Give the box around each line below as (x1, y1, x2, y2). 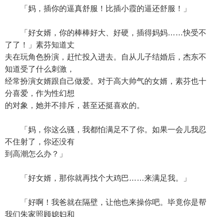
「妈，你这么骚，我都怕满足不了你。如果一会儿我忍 (5, 125, 206, 134)
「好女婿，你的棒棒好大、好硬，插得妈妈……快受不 (5, 29, 206, 37)
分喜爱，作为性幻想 (5, 89, 75, 97)
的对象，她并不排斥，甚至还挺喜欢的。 (5, 101, 144, 109)
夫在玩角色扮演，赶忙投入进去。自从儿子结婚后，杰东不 (5, 53, 206, 61)
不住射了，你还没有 (5, 138, 75, 146)
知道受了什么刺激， (5, 65, 75, 73)
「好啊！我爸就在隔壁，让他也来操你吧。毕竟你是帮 (5, 198, 206, 206)
